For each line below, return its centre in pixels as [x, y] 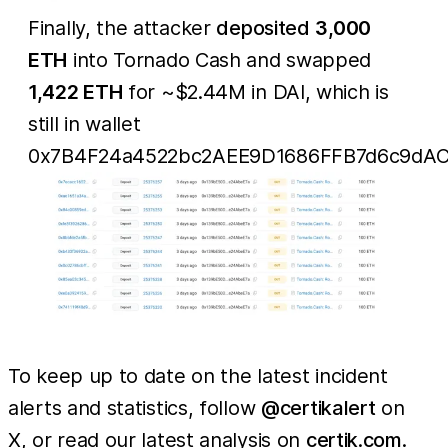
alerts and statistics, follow [134, 407]
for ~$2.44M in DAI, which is [255, 91]
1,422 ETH [75, 91]
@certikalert [318, 407]
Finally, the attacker [122, 27]
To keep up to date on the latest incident [198, 375]
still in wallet [84, 123]
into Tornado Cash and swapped [219, 59]
